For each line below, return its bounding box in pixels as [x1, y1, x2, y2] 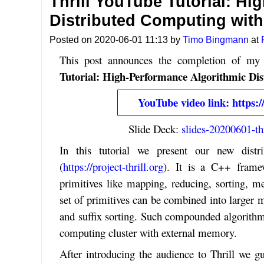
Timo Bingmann [183, 34, 249, 45]
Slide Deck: [128, 121, 182, 136]
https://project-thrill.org [62, 159, 163, 174]
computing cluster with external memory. [59, 225, 237, 240]
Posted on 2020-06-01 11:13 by [49, 34, 183, 45]
